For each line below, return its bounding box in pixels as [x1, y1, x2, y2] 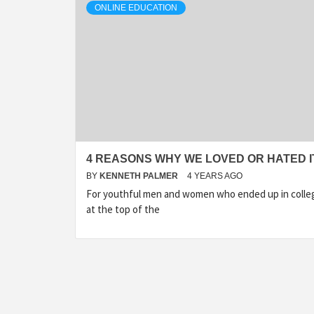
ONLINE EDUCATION [95, 3, 177, 13]
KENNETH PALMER [100, 171, 180, 181]
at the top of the [86, 203, 160, 216]
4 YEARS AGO [187, 171, 243, 181]
